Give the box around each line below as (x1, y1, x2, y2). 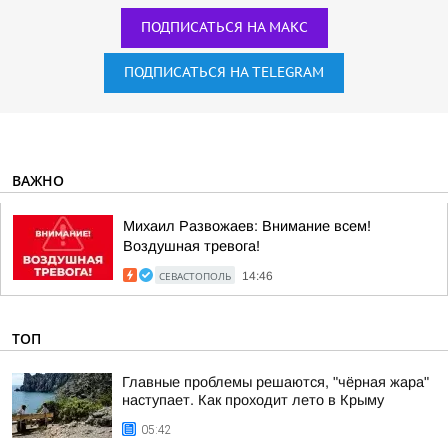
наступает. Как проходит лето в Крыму (122, 392, 384, 408)
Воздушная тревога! (123, 238, 260, 254)
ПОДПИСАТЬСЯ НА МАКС (140, 19, 308, 36)
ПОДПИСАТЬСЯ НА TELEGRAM (124, 64, 324, 81)
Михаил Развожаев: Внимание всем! (123, 218, 371, 234)
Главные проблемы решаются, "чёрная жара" (122, 374, 429, 390)
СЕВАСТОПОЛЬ (159, 269, 231, 283)
